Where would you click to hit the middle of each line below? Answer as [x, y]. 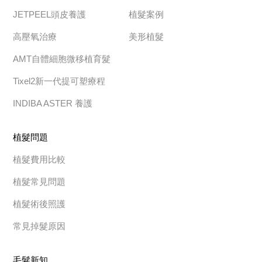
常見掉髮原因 [39, 226]
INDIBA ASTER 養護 [53, 104]
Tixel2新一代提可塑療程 [59, 81]
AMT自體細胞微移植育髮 [62, 59]
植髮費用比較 [39, 160]
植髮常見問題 [39, 182]
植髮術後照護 [39, 204]
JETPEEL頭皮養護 [50, 15]
